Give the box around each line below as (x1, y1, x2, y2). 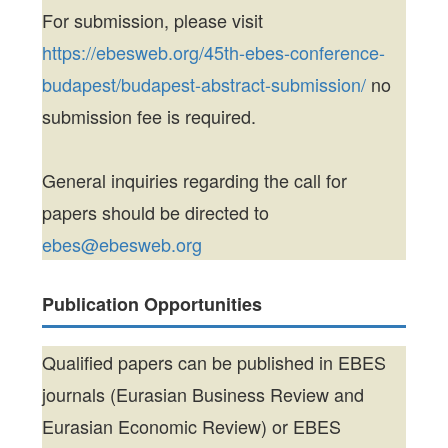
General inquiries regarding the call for (42, 167, 348, 194)
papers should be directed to (42, 199, 270, 226)
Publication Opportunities (42, 291, 263, 318)
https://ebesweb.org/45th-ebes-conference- (42, 39, 386, 66)
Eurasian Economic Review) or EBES (42, 413, 342, 440)
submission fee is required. (42, 103, 257, 130)
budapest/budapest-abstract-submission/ (42, 71, 367, 98)
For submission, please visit (42, 7, 264, 34)
